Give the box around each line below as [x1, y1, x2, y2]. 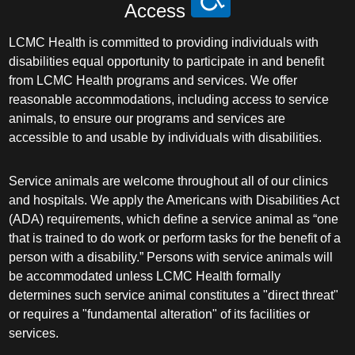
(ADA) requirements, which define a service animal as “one [9, 212, 339, 226]
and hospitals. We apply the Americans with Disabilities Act [9, 193, 340, 207]
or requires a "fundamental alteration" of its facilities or [9, 307, 311, 321]
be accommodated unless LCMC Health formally [9, 269, 281, 283]
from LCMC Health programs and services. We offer [9, 73, 298, 87]
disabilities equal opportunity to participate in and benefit [9, 54, 325, 68]
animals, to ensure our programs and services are [9, 111, 286, 125]
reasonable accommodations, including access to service [9, 92, 330, 106]
